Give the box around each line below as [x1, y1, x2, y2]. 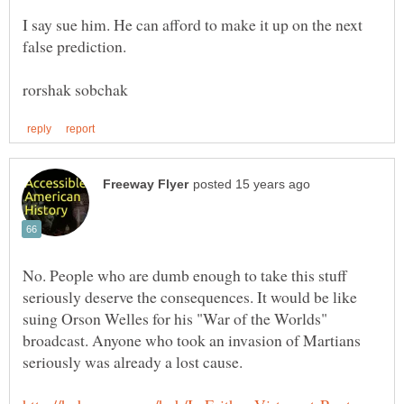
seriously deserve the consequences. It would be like [23, 285, 357, 308]
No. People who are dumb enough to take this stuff [23, 263, 347, 286]
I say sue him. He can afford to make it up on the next [23, 13, 363, 35]
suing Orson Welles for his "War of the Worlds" [23, 307, 327, 329]
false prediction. [23, 34, 126, 57]
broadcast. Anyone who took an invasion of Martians [23, 328, 361, 351]
